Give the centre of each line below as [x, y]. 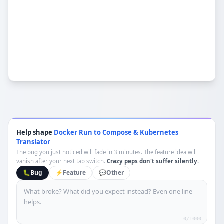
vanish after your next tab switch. [61, 161]
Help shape [35, 132]
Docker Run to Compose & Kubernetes [116, 132]
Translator [33, 142]
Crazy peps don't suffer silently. [153, 161]
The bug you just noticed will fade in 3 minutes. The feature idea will [107, 152]
